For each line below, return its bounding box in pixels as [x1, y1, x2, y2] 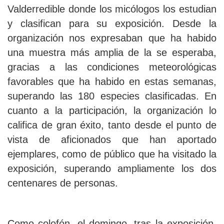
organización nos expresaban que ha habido [7, 32, 216, 44]
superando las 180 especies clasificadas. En [7, 90, 216, 102]
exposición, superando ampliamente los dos [7, 163, 216, 174]
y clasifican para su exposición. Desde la [7, 18, 216, 29]
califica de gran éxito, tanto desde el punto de [7, 119, 216, 131]
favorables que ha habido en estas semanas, [7, 76, 216, 87]
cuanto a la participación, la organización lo [7, 105, 216, 116]
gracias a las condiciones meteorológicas [7, 61, 216, 73]
